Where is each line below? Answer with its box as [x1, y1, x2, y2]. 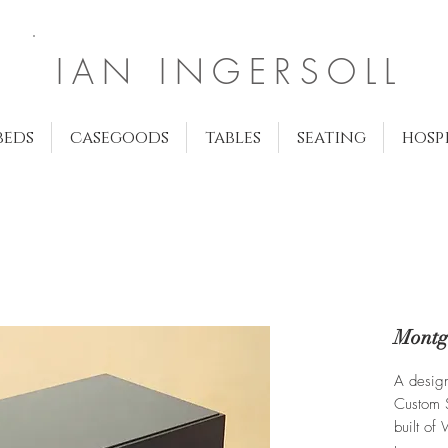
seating [296, 126, 366, 149]
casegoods [69, 126, 169, 149]
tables [204, 126, 261, 149]
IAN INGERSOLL [56, 48, 404, 94]
